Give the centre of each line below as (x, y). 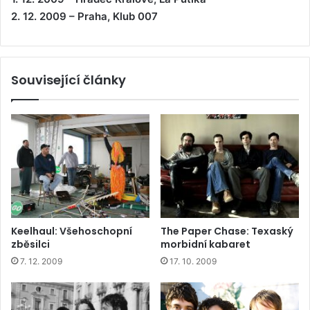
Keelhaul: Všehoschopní (72, 231)
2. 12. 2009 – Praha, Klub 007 (84, 16)
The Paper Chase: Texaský (227, 231)
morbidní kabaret (206, 244)
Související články (69, 80)
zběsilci (30, 244)
